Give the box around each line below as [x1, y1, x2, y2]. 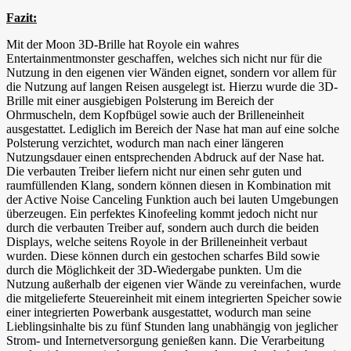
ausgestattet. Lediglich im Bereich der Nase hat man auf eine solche [6, 122, 339, 136]
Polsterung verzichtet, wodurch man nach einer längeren [6, 136, 284, 150]
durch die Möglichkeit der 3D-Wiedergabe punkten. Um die [6, 263, 302, 277]
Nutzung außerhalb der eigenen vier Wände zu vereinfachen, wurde [6, 277, 341, 291]
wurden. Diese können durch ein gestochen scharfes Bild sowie [6, 249, 320, 263]
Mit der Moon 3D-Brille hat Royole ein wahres [6, 38, 239, 52]
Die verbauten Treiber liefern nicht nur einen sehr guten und [6, 165, 302, 179]
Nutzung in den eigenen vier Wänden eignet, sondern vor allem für [6, 66, 336, 80]
